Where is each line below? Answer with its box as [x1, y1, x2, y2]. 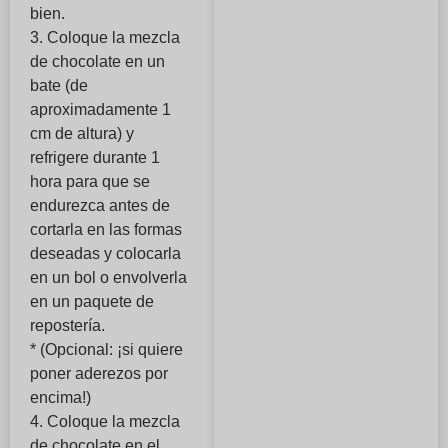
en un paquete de [30, 293, 154, 311]
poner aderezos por [30, 365, 168, 383]
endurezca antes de [30, 197, 170, 215]
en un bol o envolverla [30, 269, 187, 287]
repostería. [30, 317, 105, 335]
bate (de [30, 77, 88, 95]
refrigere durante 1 [30, 149, 160, 167]
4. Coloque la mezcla [30, 413, 180, 431]
